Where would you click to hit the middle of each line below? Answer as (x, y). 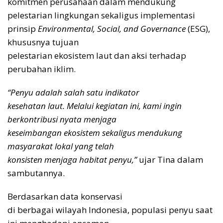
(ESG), (198, 28)
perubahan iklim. (42, 69)
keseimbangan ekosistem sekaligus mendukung (95, 132)
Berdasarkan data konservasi (65, 196)
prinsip (23, 28)
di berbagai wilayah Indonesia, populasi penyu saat (110, 210)
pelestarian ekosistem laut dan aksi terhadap (97, 55)
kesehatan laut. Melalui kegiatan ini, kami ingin (95, 106)
